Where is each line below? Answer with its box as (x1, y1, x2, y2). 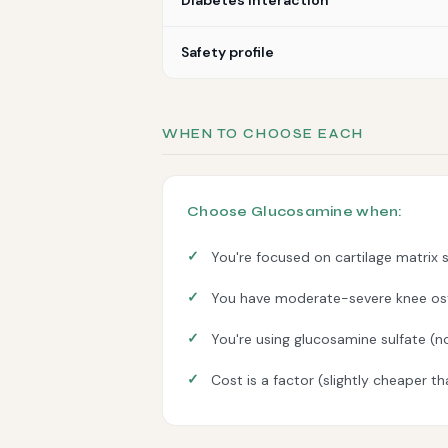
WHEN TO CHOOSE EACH (162, 126, 364, 142)
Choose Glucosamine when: (187, 203, 403, 220)
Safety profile (181, 43, 274, 61)
